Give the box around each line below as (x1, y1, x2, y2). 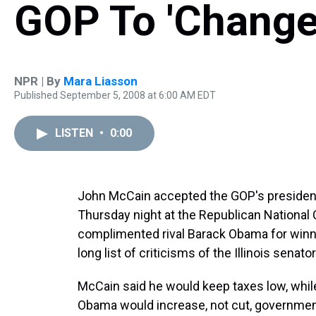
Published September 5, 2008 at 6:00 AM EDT (14, 90, 216, 101)
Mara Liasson (63, 74, 138, 88)
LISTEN (55, 126, 96, 140)
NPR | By (14, 74, 63, 88)
